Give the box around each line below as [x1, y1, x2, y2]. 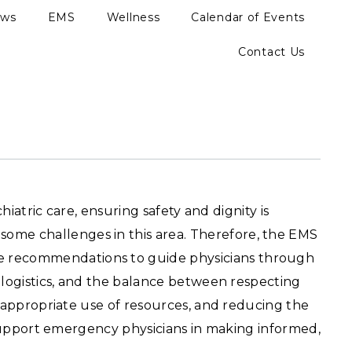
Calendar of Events [191, 10, 305, 24]
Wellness [106, 10, 160, 24]
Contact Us [238, 45, 305, 59]
